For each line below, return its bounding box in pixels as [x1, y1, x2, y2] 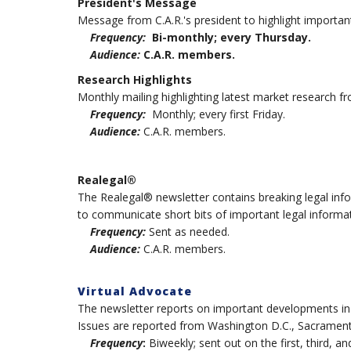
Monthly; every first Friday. [145, 106, 285, 121]
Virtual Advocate [77, 283, 192, 299]
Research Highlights [77, 71, 192, 87]
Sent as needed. [145, 224, 230, 240]
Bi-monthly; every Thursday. [145, 30, 311, 45]
